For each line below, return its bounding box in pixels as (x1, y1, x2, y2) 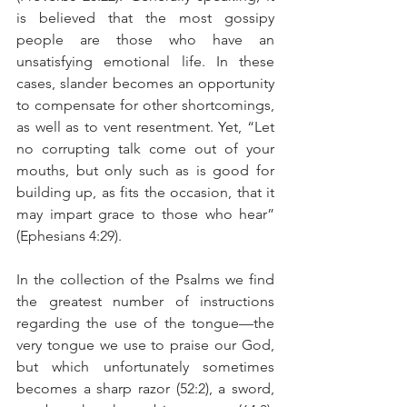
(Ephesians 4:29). (16, 226, 122, 244)
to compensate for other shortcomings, (16, 95, 274, 114)
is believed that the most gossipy (16, 8, 274, 26)
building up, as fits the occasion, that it (16, 183, 274, 201)
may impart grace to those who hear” (16, 204, 274, 223)
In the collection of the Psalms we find (16, 270, 274, 288)
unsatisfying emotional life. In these (16, 52, 274, 70)
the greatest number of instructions (16, 292, 274, 310)
